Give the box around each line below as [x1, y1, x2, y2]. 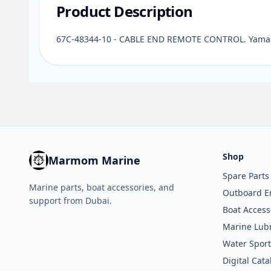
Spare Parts [223, 170, 269, 181]
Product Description [56, 1, 193, 21]
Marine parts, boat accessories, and [29, 181, 174, 193]
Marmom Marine [48, 153, 140, 168]
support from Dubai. [29, 195, 112, 206]
